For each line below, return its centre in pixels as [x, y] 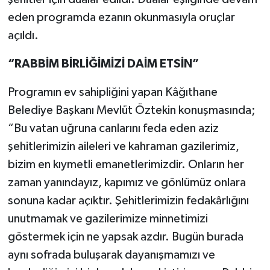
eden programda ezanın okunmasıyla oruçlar [121, 17]
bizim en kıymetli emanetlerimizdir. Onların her [126, 164]
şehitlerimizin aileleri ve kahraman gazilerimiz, [123, 146]
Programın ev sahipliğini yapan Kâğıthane [112, 92]
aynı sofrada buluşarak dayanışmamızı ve [111, 255]
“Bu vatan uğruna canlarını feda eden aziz [113, 128]
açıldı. [23, 35]
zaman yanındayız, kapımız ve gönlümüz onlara [127, 182]
